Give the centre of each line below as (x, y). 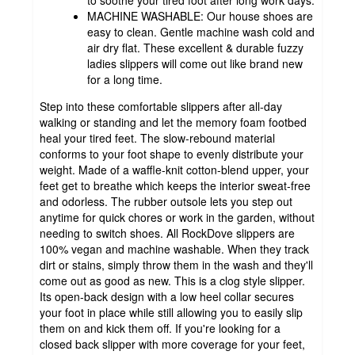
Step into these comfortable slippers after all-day (161, 106)
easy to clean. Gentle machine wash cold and (201, 31)
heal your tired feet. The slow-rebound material (157, 137)
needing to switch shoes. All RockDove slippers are (167, 233)
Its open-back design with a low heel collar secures (167, 296)
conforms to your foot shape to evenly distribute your (172, 153)
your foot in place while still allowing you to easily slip (171, 312)
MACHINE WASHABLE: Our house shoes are (200, 15)
